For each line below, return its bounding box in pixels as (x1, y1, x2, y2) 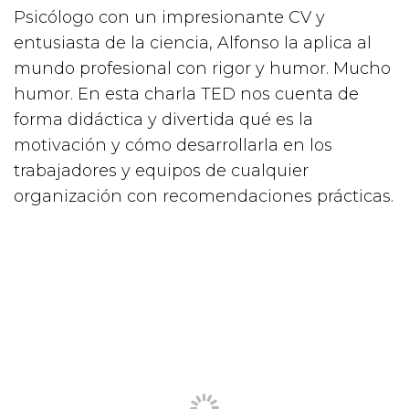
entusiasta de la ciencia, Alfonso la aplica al (14, 32, 372, 53)
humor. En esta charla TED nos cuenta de (14, 83, 359, 104)
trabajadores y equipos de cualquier (14, 160, 309, 181)
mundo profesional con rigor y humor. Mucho (14, 58, 391, 79)
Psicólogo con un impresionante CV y (14, 6, 325, 27)
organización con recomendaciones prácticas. (14, 185, 393, 206)
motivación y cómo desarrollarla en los (14, 134, 332, 155)
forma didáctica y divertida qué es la (14, 109, 313, 130)
